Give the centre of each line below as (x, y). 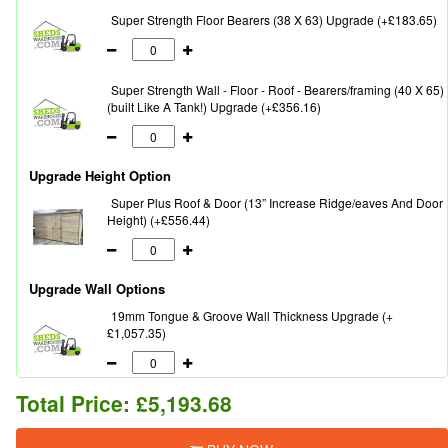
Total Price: (76, 403)
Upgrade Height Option (100, 176)
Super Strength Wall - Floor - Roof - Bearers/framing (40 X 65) (277, 90)
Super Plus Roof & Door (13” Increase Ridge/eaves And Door (277, 203)
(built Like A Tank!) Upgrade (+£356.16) (214, 107)
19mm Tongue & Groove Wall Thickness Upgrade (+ (252, 316)
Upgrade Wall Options (97, 289)
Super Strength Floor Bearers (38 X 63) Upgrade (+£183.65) (274, 20)
